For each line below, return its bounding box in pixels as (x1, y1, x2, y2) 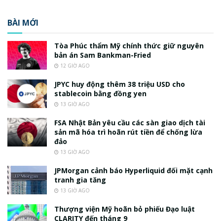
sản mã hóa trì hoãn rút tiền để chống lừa (54, 127, 202, 137)
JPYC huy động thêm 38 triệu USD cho (54, 79, 185, 89)
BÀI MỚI (7, 17, 38, 29)
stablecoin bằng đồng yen (54, 89, 147, 99)
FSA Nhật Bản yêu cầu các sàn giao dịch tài (54, 118, 205, 128)
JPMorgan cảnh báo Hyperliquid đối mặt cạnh (54, 166, 213, 176)
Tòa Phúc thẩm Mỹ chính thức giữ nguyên (54, 41, 204, 51)
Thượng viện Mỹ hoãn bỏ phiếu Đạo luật (54, 204, 195, 214)
